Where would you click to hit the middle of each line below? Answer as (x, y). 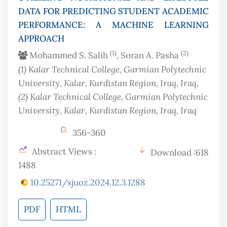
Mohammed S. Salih (69, 55)
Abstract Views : (63, 152)
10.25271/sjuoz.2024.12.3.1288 (88, 183)
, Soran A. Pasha (149, 55)
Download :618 (180, 153)
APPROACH (41, 39)
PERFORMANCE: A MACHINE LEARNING (113, 25)
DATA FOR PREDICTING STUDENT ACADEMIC (113, 11)
